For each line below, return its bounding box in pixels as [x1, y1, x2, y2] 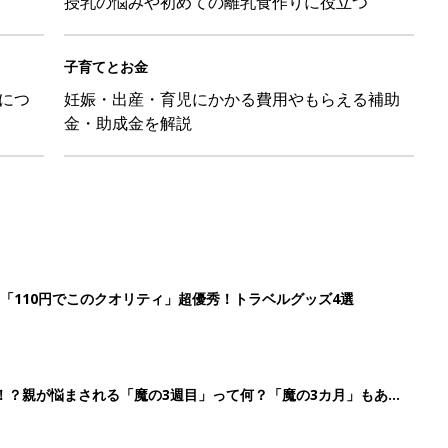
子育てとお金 [64, 56, 148, 76]
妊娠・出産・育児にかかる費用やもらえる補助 [64, 87, 400, 110]
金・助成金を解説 [64, 111, 192, 134]
